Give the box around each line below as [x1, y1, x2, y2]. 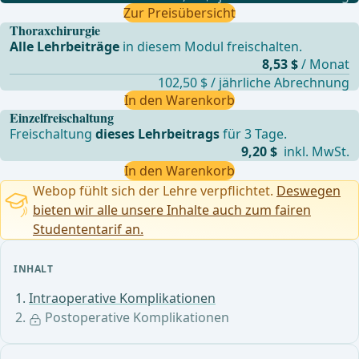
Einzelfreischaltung [10, 108, 115, 127]
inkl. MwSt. [280, 143, 349, 161]
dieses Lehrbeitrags [95, 125, 220, 143]
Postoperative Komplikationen [42, 309, 229, 327]
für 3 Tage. [220, 125, 288, 143]
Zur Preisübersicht [123, 4, 236, 22]
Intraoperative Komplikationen [29, 289, 216, 308]
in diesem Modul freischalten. [119, 38, 303, 56]
